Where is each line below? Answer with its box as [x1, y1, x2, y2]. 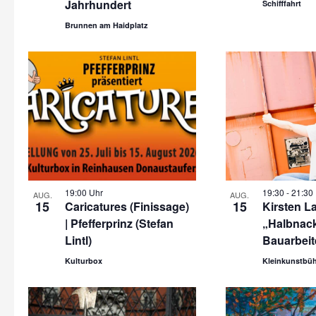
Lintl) [65, 232, 92, 248]
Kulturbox [65, 255, 102, 266]
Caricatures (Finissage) [65, 198, 189, 214]
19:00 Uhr [65, 186, 103, 198]
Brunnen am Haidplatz [65, 20, 148, 30]
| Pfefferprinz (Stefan [65, 215, 174, 231]
